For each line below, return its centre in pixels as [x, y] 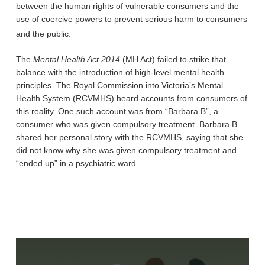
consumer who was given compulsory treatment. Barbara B [126, 124]
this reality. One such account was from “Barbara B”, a [117, 111]
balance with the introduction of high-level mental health [120, 72]
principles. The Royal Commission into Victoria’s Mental [119, 85]
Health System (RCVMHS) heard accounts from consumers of [131, 98]
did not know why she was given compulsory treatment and [126, 150]
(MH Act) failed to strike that [174, 59]
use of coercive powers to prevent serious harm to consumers [131, 19]
